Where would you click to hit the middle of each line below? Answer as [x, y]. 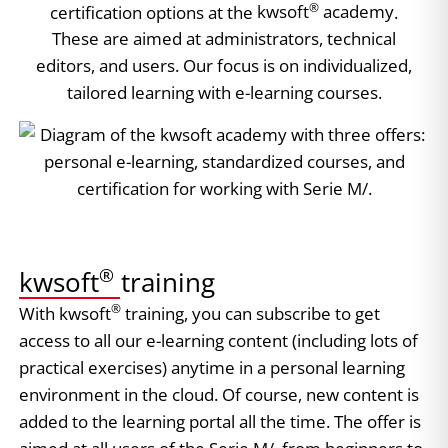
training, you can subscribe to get [250, 313]
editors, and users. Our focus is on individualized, [224, 66]
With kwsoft [65, 313]
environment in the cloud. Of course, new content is [219, 394]
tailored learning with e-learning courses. [224, 93]
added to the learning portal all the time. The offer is [220, 421]
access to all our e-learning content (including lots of [218, 340]
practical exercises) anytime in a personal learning [212, 367]
